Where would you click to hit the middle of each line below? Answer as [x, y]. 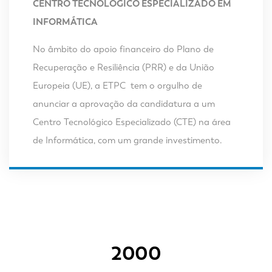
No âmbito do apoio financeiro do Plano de [123, 49]
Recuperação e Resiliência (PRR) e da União [123, 67]
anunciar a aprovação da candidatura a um [124, 104]
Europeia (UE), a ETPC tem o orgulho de [117, 85]
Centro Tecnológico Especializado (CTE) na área [131, 122]
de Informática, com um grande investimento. [127, 140]
